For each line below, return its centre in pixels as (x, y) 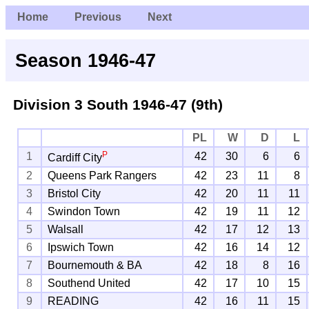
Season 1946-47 (86, 60)
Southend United (89, 283)
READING (73, 301)
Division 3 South (70, 104)
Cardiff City (75, 158)
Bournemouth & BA (95, 265)
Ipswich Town (81, 247)
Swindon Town (84, 211)
